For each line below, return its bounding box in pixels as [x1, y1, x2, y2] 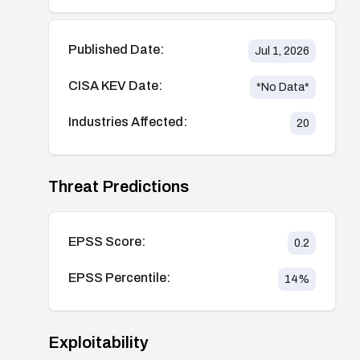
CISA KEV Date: [68, 78, 162, 92]
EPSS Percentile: [68, 270, 170, 284]
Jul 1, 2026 [254, 44, 309, 57]
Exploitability [48, 333, 149, 351]
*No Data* [256, 80, 309, 93]
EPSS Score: [68, 234, 145, 248]
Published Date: [68, 42, 164, 56]
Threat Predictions [48, 177, 189, 195]
